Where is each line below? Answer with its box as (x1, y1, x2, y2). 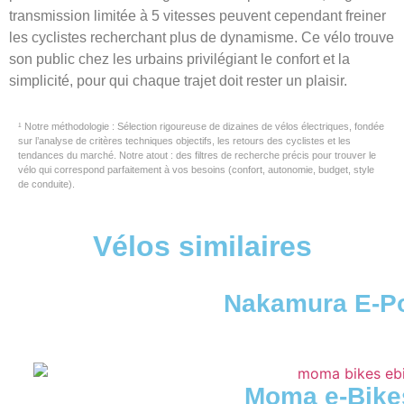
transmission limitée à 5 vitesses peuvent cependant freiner (9, 8, 386, 24)
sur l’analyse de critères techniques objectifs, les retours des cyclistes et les (18, 135, 351, 147)
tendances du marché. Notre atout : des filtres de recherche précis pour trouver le (18, 150, 376, 161)
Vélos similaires (92, 229, 312, 262)
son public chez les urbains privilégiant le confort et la (9, 51, 350, 68)
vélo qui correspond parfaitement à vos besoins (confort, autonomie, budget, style (18, 164, 374, 176)
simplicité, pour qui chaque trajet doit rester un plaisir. (9, 73, 347, 89)
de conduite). (18, 179, 75, 190)
